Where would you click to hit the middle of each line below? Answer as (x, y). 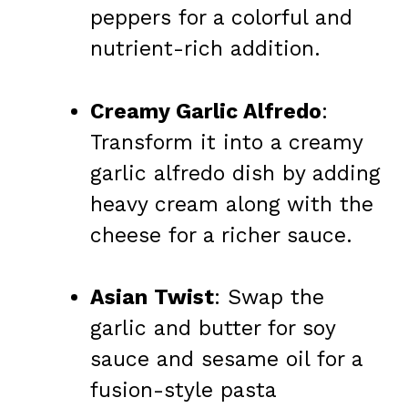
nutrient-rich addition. (205, 49)
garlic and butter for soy (213, 329)
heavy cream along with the (232, 204)
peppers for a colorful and (221, 18)
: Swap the (269, 298)
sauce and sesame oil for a (226, 360)
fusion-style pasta (183, 391)
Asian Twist (152, 298)
